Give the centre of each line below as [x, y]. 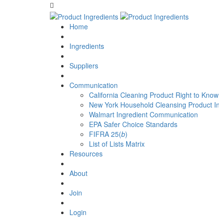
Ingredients [87, 46]
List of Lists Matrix [117, 144]
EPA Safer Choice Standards [133, 124]
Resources [86, 154]
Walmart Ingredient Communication [143, 115]
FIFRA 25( [105, 134]
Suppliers [84, 66]
